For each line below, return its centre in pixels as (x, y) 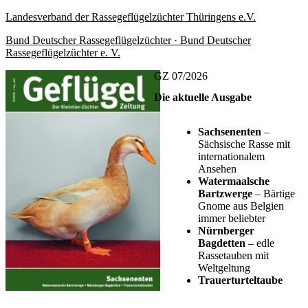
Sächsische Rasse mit (244, 144)
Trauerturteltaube (240, 280)
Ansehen (217, 169)
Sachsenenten (230, 132)
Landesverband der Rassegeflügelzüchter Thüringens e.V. (131, 17)
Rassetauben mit (233, 256)
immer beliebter (232, 219)
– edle (260, 243)
